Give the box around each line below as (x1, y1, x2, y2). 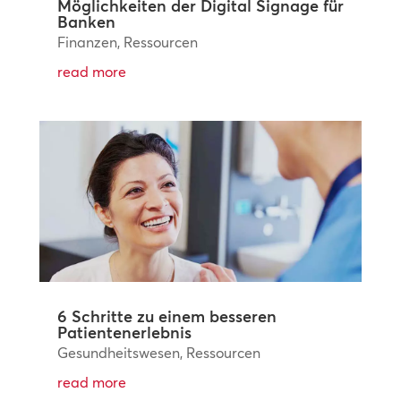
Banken (56, 12, 115, 33)
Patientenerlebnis (56, 321, 192, 343)
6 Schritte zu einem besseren (56, 305, 277, 327)
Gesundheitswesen (56, 343, 180, 362)
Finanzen (56, 33, 117, 52)
